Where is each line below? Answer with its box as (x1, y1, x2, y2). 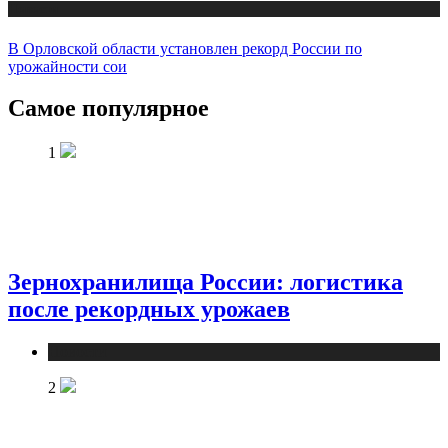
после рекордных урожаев (8, 295, 290, 322)
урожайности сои (8, 57, 127, 75)
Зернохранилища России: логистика (8, 268, 403, 295)
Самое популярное (8, 95, 209, 122)
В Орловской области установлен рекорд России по (8, 39, 362, 57)
